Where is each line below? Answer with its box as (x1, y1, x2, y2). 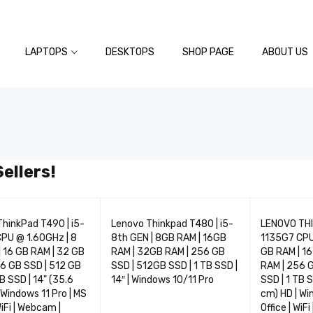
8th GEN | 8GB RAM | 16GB (110, 232, 226, 244)
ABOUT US (261, 46, 308, 58)
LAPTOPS (24, 46, 68, 58)
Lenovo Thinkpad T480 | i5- (110, 218, 233, 230)
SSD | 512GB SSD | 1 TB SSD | (110, 260, 238, 272)
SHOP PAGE (182, 46, 234, 58)
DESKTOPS (105, 46, 154, 58)
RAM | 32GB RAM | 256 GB (110, 246, 225, 258)
